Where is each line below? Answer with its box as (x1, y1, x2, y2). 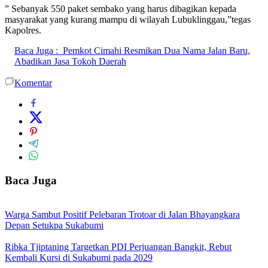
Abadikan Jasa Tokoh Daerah (14, 56, 126, 67)
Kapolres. (5, 25, 41, 36)
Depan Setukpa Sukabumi (5, 220, 103, 230)
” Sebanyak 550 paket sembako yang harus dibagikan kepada (5, 4, 236, 14)
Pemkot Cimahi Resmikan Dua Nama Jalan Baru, (63, 45, 250, 56)
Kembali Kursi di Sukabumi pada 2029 (5, 252, 153, 263)
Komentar (14, 78, 52, 89)
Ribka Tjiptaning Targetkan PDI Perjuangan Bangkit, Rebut (5, 241, 232, 252)
